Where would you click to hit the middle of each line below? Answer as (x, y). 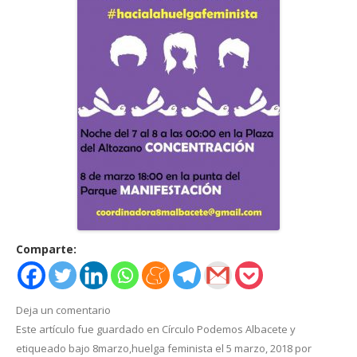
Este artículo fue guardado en (89, 329)
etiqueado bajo (54, 348)
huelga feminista (172, 348)
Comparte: (46, 249)
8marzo (111, 348)
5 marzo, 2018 (259, 348)
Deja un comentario (63, 310)
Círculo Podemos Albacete (225, 329)
